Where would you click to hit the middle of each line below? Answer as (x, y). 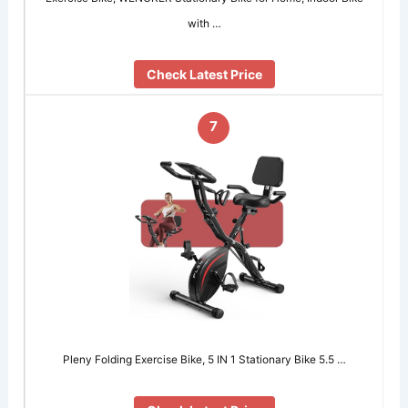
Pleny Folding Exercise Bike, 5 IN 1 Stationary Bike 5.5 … (204, 359)
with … (204, 23)
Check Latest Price (204, 74)
